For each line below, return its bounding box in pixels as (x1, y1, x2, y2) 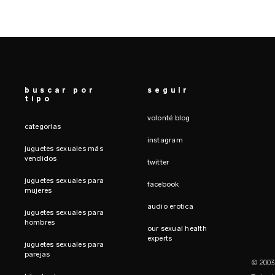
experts (147, 234, 172, 242)
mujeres (24, 186, 52, 195)
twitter (147, 158, 169, 166)
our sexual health (147, 224, 207, 233)
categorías (24, 122, 61, 131)
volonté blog (147, 114, 190, 122)
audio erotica (147, 202, 193, 211)
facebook (147, 180, 179, 188)
